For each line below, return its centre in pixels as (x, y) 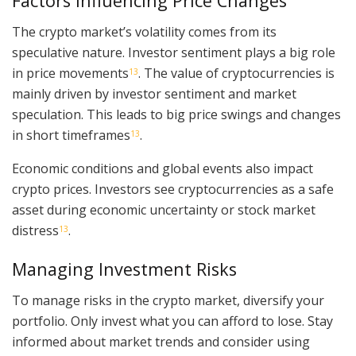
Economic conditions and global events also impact (163, 168)
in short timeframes (71, 135)
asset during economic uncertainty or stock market (164, 209)
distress (35, 230)
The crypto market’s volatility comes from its (144, 31)
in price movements (70, 73)
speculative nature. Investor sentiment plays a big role (174, 52)
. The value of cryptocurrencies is (236, 73)
